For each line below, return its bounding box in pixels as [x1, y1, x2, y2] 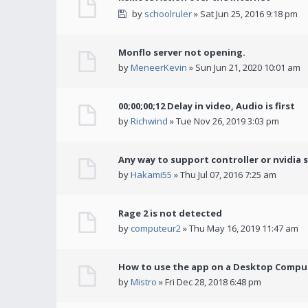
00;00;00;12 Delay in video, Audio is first [118, 100, 295, 113]
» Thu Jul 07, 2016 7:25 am [172, 168, 276, 181]
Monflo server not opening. [118, 46, 245, 59]
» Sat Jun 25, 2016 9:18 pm [191, 8, 298, 21]
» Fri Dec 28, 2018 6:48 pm [157, 276, 261, 289]
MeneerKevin [131, 61, 187, 74]
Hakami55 [131, 168, 172, 181]
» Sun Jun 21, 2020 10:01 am [187, 61, 300, 74]
